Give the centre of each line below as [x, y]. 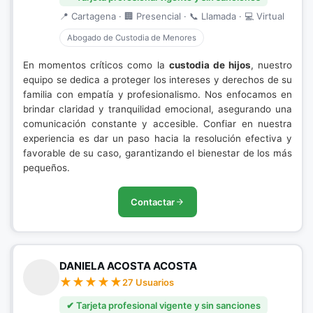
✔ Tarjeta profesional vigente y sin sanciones [163, 305]
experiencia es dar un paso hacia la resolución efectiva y [158, 138]
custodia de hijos [210, 65]
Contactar [153, 202]
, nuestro [271, 65]
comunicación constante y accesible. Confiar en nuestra [158, 124]
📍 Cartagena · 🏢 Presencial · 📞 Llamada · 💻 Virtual [172, 16]
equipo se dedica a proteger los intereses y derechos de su [158, 80]
